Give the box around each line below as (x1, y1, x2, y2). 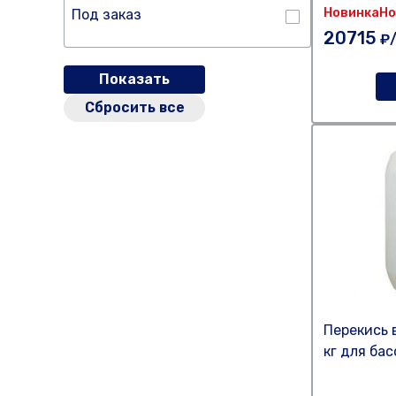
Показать (99, 71, 170, 88)
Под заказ (72, 6, 141, 23)
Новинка (324, 5, 379, 20)
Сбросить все (84, 99, 185, 116)
